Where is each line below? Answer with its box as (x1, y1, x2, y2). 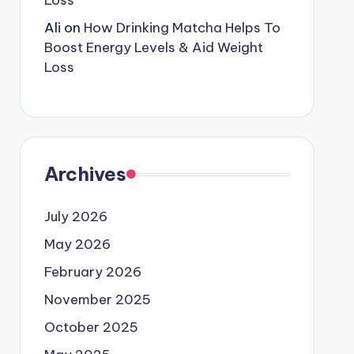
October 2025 (43, 318, 138, 336)
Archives (43, 162, 126, 186)
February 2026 (43, 263, 141, 281)
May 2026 (43, 235, 111, 253)
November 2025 (43, 291, 151, 308)
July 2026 (43, 208, 107, 225)
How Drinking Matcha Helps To (83, 19, 281, 36)
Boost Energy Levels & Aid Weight (43, 39, 263, 56)
